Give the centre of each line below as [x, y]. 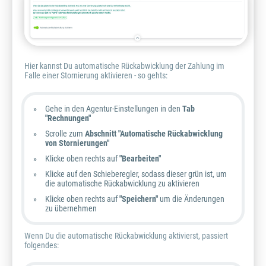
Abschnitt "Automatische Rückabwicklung [154, 133]
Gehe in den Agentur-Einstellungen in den [114, 108]
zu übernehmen [72, 208]
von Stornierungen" [77, 143]
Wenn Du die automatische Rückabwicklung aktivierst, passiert [126, 235]
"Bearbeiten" [140, 158]
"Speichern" [139, 199]
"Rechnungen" [68, 118]
